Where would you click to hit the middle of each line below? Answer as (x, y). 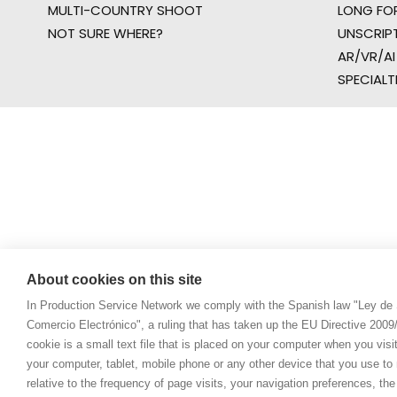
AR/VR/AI (366, 56)
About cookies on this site (114, 280)
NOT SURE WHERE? (105, 33)
